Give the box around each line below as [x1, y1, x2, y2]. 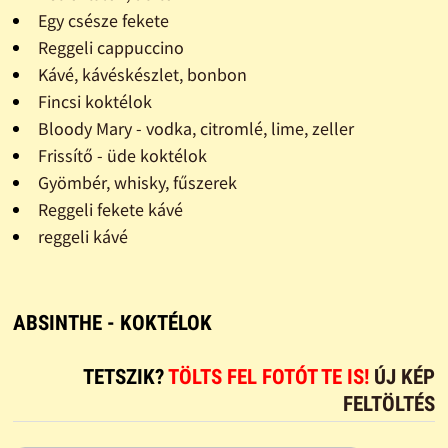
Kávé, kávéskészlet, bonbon [37, 62, 247, 86]
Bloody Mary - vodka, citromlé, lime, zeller [37, 116, 354, 140]
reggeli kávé [37, 224, 128, 248]
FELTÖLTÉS [343, 391, 436, 416]
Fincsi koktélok [37, 89, 152, 113]
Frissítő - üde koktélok [37, 143, 207, 167]
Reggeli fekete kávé [37, 197, 183, 221]
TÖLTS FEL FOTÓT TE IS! [168, 364, 375, 389]
